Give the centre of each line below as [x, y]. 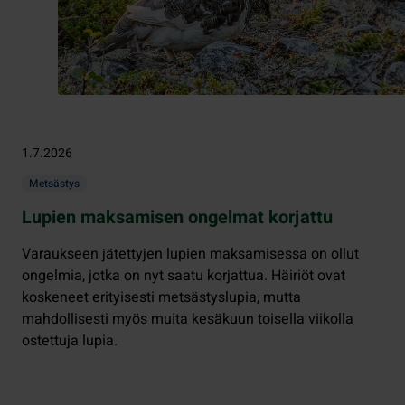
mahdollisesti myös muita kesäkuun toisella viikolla [188, 319]
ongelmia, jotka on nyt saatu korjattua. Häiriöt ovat [184, 275]
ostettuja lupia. [70, 340]
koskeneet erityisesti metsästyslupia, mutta [161, 297]
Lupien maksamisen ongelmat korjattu [177, 217]
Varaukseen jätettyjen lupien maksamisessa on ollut [190, 254]
